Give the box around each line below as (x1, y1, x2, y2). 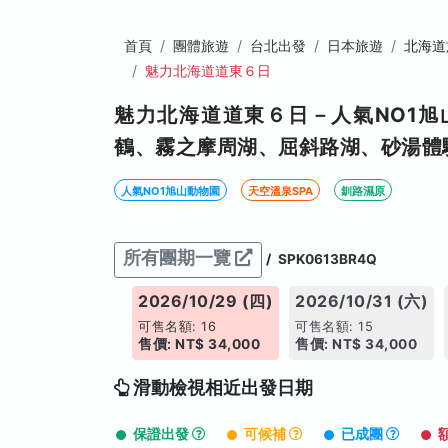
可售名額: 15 (295, 319, 374, 334)
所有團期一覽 (123, 247, 235, 268)
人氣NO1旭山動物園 (121, 184, 220, 198)
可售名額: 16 (138, 319, 217, 334)
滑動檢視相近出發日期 (133, 377, 313, 398)
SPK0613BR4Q (278, 250, 377, 267)
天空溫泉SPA (248, 184, 313, 198)
